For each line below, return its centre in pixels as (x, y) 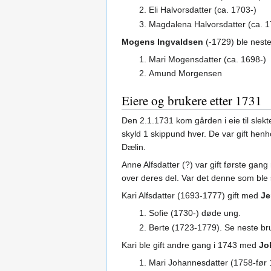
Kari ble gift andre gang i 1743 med (190, 245)
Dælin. (134, 147)
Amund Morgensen (185, 73)
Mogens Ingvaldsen (162, 41)
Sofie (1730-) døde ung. (194, 213)
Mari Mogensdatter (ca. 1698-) (207, 59)
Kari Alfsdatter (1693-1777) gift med (191, 196)
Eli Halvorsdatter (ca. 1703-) (202, 10)
